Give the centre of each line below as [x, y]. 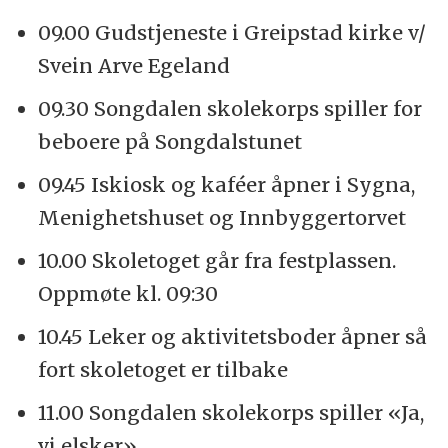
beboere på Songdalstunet [169, 142]
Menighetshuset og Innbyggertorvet [221, 218]
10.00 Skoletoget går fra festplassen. [216, 261]
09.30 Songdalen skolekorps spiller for [229, 109]
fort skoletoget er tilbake [162, 370]
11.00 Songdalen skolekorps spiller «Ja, [230, 413]
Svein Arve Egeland [133, 66]
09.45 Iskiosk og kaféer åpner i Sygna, [226, 185]
